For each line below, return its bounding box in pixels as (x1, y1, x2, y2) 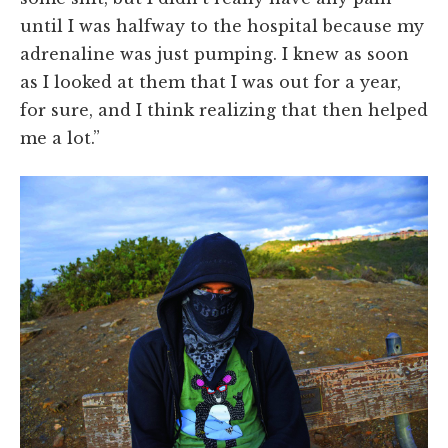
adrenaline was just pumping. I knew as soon (20, 43, 409, 64)
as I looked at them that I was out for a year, (20, 71, 401, 92)
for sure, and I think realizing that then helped (20, 99, 428, 120)
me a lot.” (20, 127, 100, 148)
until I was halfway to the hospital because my (20, 15, 424, 36)
